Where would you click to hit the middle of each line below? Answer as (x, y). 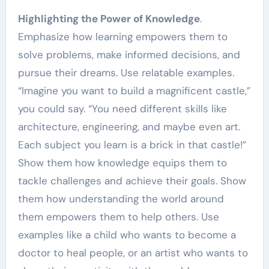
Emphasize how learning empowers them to (122, 37)
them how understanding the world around (121, 199)
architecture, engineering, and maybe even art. (129, 127)
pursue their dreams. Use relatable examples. (126, 73)
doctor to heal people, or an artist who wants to (133, 253)
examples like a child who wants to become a (127, 235)
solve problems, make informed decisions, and (129, 55)
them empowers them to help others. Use (118, 217)
